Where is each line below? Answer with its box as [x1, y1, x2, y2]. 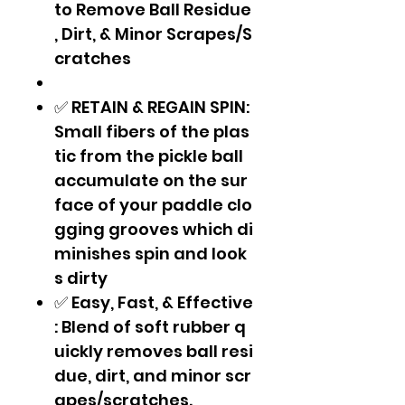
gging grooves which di [54, 218, 253, 241]
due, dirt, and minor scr [54, 364, 251, 388]
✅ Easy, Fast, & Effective [54, 291, 253, 315]
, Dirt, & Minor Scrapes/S [54, 23, 252, 46]
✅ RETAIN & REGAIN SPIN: [54, 96, 253, 119]
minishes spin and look [54, 242, 247, 266]
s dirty [54, 267, 111, 290]
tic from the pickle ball [54, 145, 247, 168]
